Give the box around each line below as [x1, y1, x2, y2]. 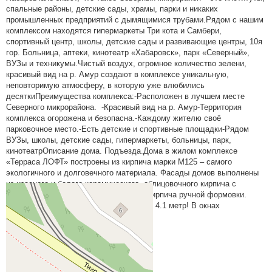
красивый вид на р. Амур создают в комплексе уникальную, [6, 70, 229, 79]
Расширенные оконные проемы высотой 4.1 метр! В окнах [6, 201, 220, 210]
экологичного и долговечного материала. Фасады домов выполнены [6, 168, 259, 177]
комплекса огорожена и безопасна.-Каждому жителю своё [6, 114, 221, 123]
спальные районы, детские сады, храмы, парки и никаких [6, 4, 218, 13]
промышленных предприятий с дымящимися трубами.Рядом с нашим [6, 15, 263, 24]
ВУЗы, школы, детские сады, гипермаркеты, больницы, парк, [6, 135, 231, 144]
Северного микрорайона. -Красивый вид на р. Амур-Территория [6, 103, 242, 112]
